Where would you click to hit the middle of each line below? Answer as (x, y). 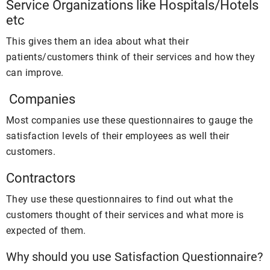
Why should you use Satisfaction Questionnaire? (134, 257)
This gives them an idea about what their (97, 41)
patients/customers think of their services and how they (130, 57)
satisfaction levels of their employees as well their (118, 136)
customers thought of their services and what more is (125, 215)
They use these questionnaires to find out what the (119, 199)
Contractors (41, 178)
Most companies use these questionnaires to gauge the (130, 120)
